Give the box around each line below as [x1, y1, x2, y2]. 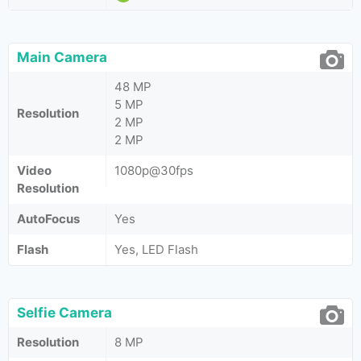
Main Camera [17, 49, 107, 65]
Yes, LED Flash [114, 242, 198, 257]
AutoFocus [17, 211, 80, 226]
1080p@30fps [114, 163, 193, 178]
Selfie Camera [17, 305, 112, 321]
